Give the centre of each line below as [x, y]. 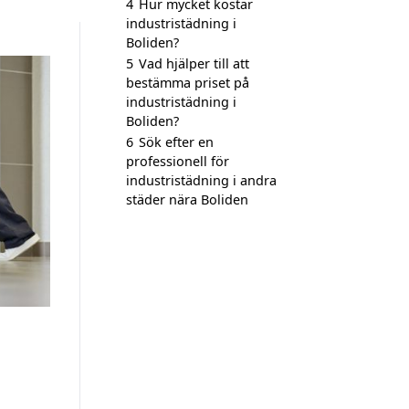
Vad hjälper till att [194, 63]
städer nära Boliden [187, 199]
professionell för [178, 161]
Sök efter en [176, 142]
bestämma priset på [188, 83]
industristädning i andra [201, 180]
